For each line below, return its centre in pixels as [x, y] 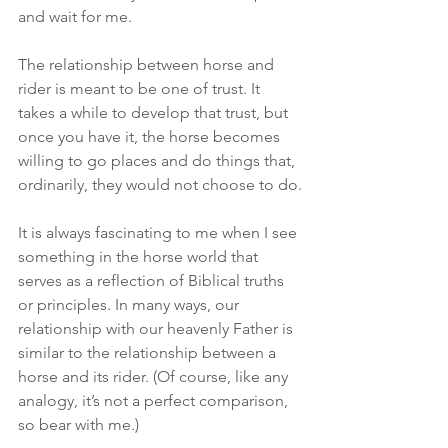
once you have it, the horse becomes [151, 136]
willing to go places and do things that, [158, 160]
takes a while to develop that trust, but [155, 112]
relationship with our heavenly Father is [157, 328]
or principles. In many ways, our [130, 304]
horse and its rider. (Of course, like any [155, 376]
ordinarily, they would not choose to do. [160, 184]
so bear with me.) [78, 424]
